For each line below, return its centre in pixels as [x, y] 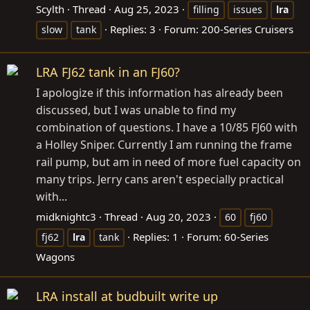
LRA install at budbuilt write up [127, 297]
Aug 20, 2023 [179, 217]
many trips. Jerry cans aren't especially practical [160, 180]
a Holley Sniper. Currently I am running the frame [164, 145]
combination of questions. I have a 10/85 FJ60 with [167, 128]
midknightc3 [66, 217]
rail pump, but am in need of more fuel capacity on [168, 162]
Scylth [50, 9]
